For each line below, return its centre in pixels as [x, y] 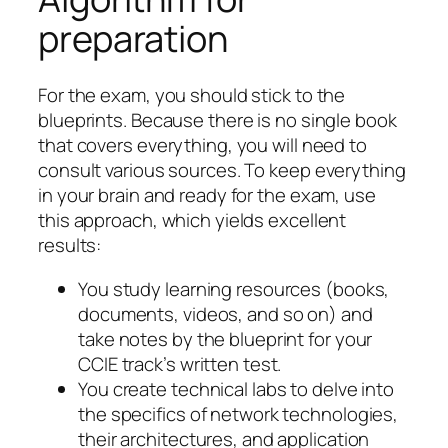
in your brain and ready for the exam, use [207, 195]
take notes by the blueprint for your [225, 338]
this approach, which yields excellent [192, 220]
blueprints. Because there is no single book [217, 120]
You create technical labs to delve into [236, 388]
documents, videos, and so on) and [225, 313]
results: [70, 245]
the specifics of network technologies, [238, 413]
